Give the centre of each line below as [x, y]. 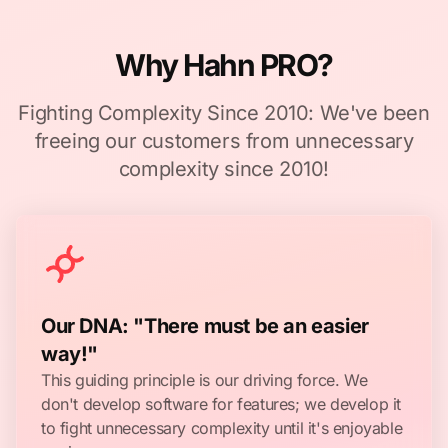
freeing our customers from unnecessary [224, 141]
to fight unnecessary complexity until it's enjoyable [222, 428]
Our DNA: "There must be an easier [205, 326]
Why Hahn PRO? [224, 65]
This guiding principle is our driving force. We [204, 380]
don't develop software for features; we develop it [221, 404]
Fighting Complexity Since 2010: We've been [224, 113]
